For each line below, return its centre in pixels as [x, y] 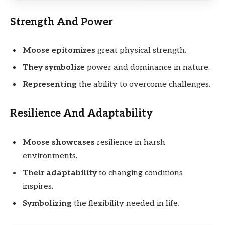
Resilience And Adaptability [81, 114]
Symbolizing [47, 203]
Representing [50, 85]
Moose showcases [59, 142]
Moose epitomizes [59, 51]
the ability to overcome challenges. [144, 85]
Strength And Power [62, 22]
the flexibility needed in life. [126, 203]
